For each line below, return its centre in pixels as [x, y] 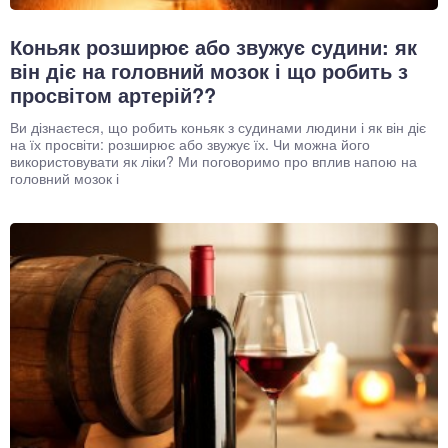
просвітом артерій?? [113, 94]
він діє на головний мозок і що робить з [209, 70]
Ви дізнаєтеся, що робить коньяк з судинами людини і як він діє [218, 126]
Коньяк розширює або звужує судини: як [213, 46]
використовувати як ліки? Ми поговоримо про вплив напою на [213, 160]
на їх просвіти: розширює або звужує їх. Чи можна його [190, 143]
